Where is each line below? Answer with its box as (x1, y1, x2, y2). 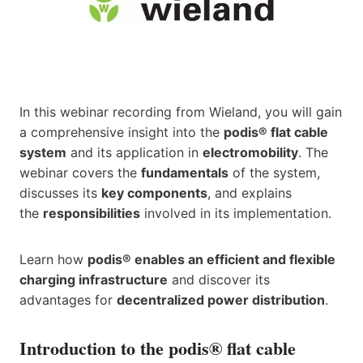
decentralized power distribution (117, 291, 325, 308)
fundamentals (141, 164, 228, 181)
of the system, (228, 164, 320, 181)
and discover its (168, 271, 270, 288)
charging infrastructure (19, 271, 168, 288)
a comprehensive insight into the (19, 123, 224, 140)
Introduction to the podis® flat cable (19, 334, 296, 361)
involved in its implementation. (140, 204, 331, 221)
